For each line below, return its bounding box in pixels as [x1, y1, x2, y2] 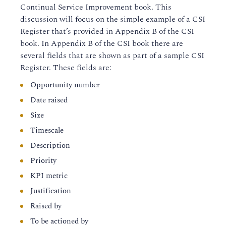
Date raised [30, 94, 68, 106]
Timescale [30, 125, 64, 136]
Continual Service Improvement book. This [20, 1, 172, 13]
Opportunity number [30, 79, 100, 91]
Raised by [30, 200, 62, 212]
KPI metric [30, 170, 68, 182]
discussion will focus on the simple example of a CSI [20, 13, 205, 25]
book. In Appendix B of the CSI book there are [20, 37, 183, 49]
